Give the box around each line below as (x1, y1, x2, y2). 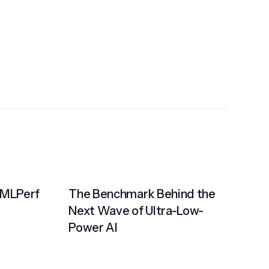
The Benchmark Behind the (68, 187, 216, 202)
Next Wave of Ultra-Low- (68, 204, 204, 219)
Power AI (68, 220, 118, 235)
